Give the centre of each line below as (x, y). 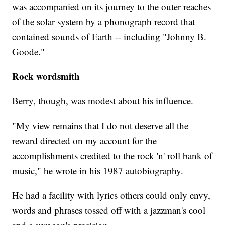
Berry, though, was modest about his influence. (103, 101)
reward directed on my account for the (85, 141)
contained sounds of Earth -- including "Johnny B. (109, 37)
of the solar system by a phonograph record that (104, 22)
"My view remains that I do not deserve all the (100, 126)
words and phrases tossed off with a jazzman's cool (109, 210)
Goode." (29, 52)
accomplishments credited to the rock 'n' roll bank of (113, 156)
